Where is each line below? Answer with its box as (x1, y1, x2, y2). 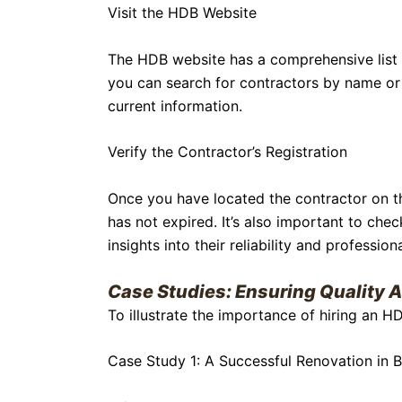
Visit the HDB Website (108, 4, 257, 22)
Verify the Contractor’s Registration (108, 143, 347, 162)
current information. (108, 96, 242, 115)
